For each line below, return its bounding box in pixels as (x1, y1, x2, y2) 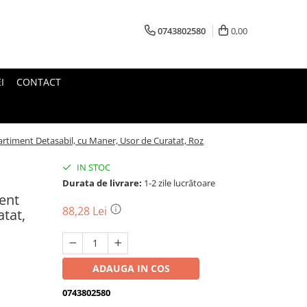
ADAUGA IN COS (92, 262, 170, 275)
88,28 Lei (62, 204, 110, 219)
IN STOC (75, 161, 110, 173)
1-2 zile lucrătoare (142, 177, 215, 189)
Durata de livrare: (62, 177, 142, 189)
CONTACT (16, 75, 61, 88)
